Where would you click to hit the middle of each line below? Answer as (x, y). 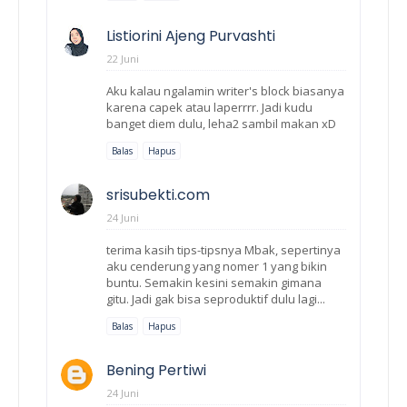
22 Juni (123, 58)
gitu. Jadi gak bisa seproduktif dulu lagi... (216, 298)
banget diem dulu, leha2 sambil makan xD (221, 123)
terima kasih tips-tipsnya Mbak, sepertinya (223, 249)
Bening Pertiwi (156, 370)
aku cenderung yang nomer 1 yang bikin (217, 266)
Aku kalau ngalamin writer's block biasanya (225, 90)
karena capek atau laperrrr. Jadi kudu (209, 107)
